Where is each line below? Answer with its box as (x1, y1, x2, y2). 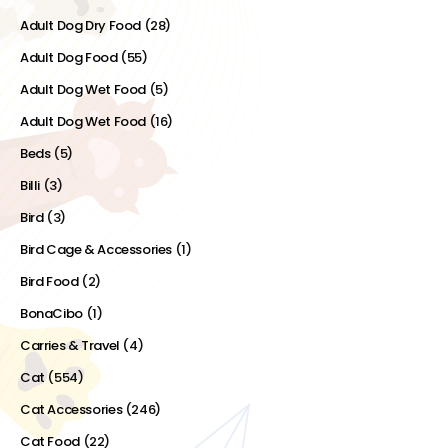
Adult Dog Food (20, 48, 118, 67)
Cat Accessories (20, 400, 123, 419)
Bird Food (20, 272, 79, 291)
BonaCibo (20, 304, 83, 323)
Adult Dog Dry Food (20, 16, 141, 35)
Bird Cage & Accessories (20, 240, 173, 259)
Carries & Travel (20, 336, 120, 355)
